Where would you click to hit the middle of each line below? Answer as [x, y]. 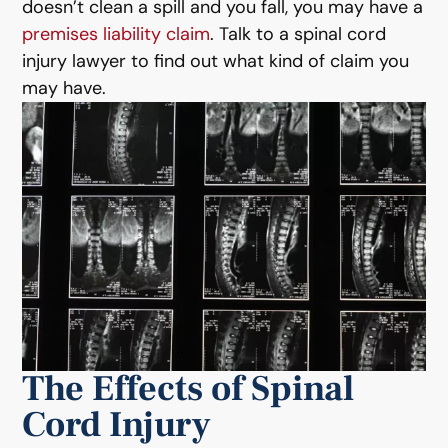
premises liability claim [116, 34]
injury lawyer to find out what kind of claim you [216, 61]
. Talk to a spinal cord [298, 34]
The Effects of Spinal [188, 388]
